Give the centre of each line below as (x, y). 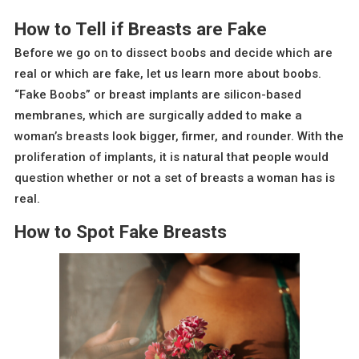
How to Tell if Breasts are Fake (141, 29)
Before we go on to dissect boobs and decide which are (173, 53)
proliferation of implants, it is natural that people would (171, 157)
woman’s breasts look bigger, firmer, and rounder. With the (179, 137)
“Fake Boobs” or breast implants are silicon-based (158, 95)
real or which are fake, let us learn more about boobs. (168, 74)
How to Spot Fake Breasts (121, 231)
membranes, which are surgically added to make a (158, 116)
